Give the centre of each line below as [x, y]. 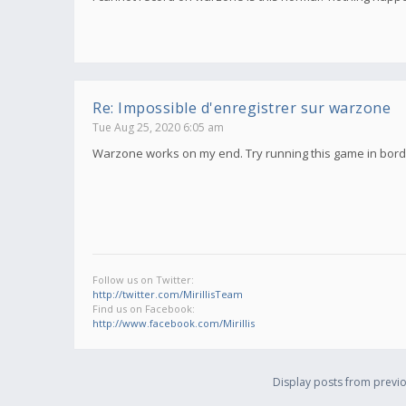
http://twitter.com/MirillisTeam [168, 294]
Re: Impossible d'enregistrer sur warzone [242, 107]
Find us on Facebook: [144, 308]
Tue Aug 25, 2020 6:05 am [158, 127]
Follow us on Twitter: [143, 279]
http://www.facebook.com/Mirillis [174, 323]
